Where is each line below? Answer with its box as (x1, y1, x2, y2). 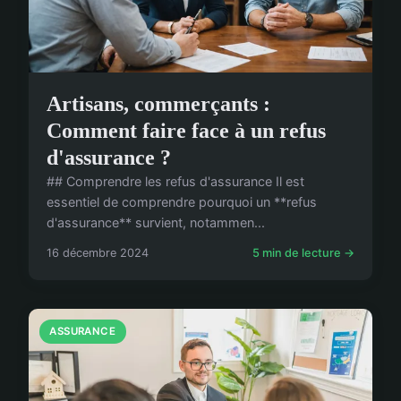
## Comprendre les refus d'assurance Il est (47, 173, 304, 189)
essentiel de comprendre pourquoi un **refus (47, 193, 317, 209)
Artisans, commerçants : (47, 91, 270, 115)
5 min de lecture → (252, 245, 354, 260)
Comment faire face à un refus (47, 118, 326, 142)
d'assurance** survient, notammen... (47, 214, 265, 230)
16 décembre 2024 (47, 245, 149, 260)
